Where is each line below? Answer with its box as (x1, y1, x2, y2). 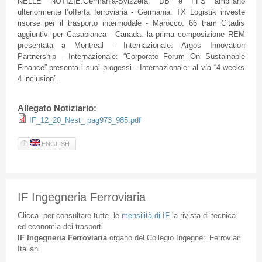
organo (109, 233, 132, 242)
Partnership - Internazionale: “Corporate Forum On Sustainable (17, 52, 245, 61)
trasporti (75, 222, 103, 231)
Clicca (17, 211, 39, 220)
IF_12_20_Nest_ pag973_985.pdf (29, 116, 141, 125)
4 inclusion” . (17, 74, 61, 84)
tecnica (211, 211, 236, 220)
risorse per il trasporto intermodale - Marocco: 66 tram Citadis (17, 19, 245, 28)
